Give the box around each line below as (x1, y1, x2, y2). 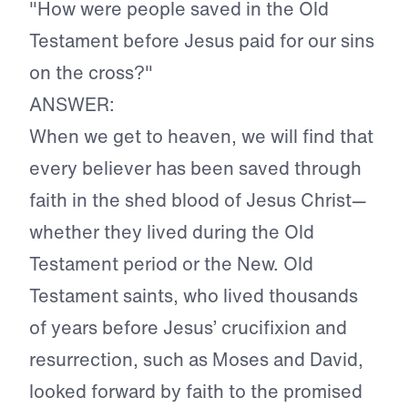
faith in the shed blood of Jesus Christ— (29, 187, 367, 214)
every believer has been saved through (29, 155, 362, 182)
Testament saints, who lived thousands (29, 282, 358, 310)
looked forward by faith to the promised (29, 378, 362, 405)
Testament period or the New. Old (29, 250, 313, 278)
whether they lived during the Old (29, 219, 314, 246)
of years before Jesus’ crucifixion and (29, 314, 347, 342)
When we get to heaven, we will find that (29, 123, 373, 150)
